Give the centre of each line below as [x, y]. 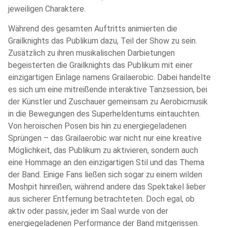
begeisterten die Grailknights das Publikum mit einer [100, 65]
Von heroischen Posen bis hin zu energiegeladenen [97, 126]
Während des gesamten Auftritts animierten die [93, 28]
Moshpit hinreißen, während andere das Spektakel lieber [107, 186]
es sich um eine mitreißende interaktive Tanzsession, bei [108, 89]
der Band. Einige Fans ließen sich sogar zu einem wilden [105, 174]
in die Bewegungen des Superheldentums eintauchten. [104, 113]
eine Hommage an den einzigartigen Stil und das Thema [106, 162]
